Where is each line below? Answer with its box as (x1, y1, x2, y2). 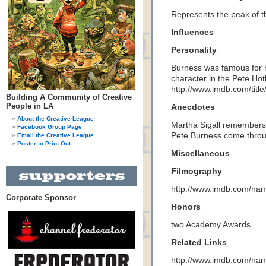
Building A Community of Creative (6, 93, 132, 102)
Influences (171, 28, 214, 37)
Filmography (171, 167, 222, 176)
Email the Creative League (17, 132, 94, 138)
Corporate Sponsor (6, 193, 76, 202)
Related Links (171, 238, 227, 247)
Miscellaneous (171, 149, 230, 158)
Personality (171, 46, 217, 55)
